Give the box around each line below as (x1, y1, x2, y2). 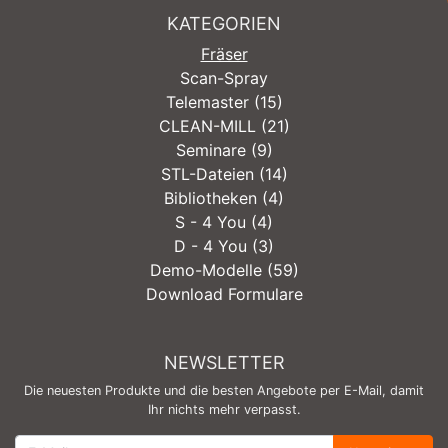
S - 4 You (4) (175, 211, 273, 232)
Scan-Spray (180, 67, 268, 88)
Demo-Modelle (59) (149, 259, 299, 280)
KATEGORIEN (167, 12, 281, 34)
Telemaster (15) (165, 91, 283, 112)
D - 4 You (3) (174, 235, 274, 256)
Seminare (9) (175, 139, 273, 160)
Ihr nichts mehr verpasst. (147, 401, 301, 417)
